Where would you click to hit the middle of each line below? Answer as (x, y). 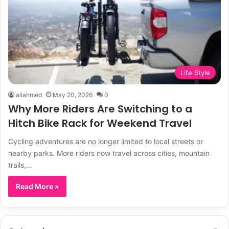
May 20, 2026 (73, 95)
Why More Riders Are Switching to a (100, 109)
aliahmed (29, 95)
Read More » (37, 186)
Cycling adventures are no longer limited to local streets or (106, 141)
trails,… (20, 165)
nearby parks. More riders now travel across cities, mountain (109, 153)
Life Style (195, 72)
